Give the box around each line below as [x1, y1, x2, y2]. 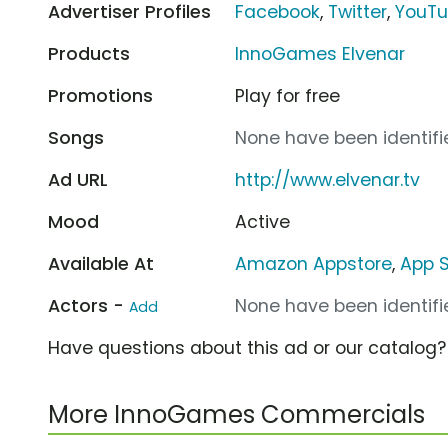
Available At [48, 251, 154, 276]
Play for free [235, 83, 341, 108]
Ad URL [48, 167, 108, 192]
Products [48, 41, 130, 66]
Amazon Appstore [235, 251, 393, 276]
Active [235, 209, 291, 234]
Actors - [48, 293, 129, 318]
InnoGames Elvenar [235, 41, 406, 66]
